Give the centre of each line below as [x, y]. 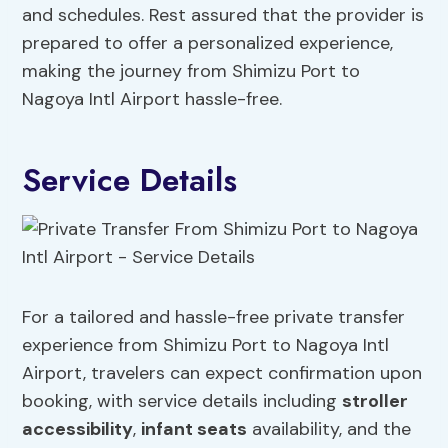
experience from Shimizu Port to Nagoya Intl [206, 345]
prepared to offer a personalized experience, [208, 43]
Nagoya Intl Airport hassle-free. [152, 99]
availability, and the [329, 429]
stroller [375, 401]
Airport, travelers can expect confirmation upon [222, 373]
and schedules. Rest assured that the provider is [223, 15]
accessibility [78, 429]
